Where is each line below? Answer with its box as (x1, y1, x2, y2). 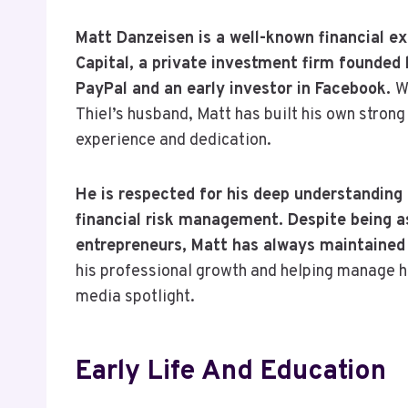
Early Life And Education (76, 354, 386, 389)
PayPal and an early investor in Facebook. (76, 78, 395, 100)
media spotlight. (76, 286, 195, 308)
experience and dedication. (76, 129, 271, 151)
